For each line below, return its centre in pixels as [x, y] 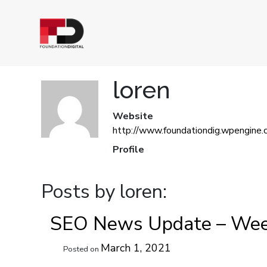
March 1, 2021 [136, 248]
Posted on [82, 249]
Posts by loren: [104, 192]
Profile [128, 150]
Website [133, 116]
